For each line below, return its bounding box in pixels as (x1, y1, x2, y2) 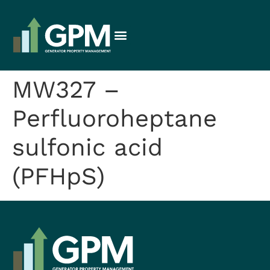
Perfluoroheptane (12, 104, 217, 133)
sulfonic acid (12, 133, 163, 162)
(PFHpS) (12, 162, 105, 190)
